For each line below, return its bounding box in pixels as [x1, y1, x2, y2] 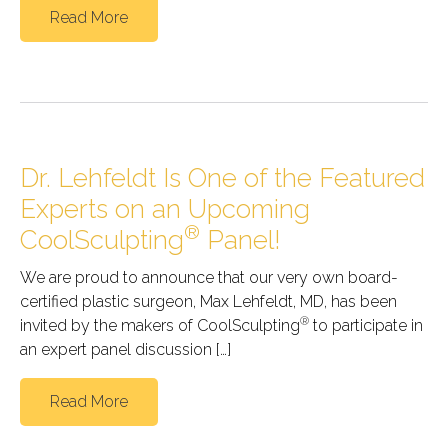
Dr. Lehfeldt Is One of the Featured [20, 162, 425, 193]
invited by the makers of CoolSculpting [20, 315, 300, 335]
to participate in [309, 315, 423, 335]
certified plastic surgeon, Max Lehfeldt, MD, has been [20, 291, 397, 311]
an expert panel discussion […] [20, 339, 231, 359]
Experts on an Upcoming [20, 193, 310, 224]
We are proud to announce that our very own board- [20, 267, 398, 287]
